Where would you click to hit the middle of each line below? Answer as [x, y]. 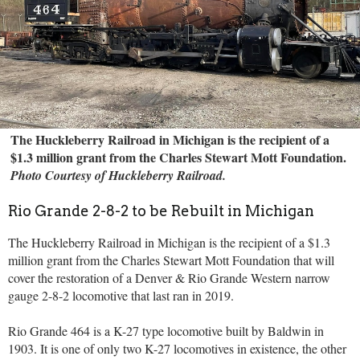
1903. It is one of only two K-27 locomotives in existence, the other [177, 348]
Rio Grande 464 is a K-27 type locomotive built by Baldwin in [166, 330]
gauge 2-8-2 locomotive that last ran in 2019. [123, 295]
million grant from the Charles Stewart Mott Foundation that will [171, 260]
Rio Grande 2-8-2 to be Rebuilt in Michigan [161, 211]
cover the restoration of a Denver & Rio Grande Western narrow [169, 277]
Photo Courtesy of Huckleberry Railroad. [121, 176]
